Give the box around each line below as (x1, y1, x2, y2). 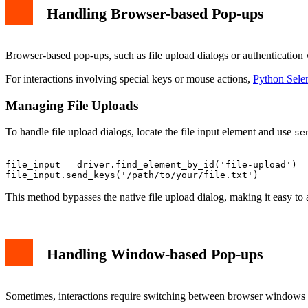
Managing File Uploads (5, 98, 138, 113)
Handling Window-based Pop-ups (47, 245, 263, 263)
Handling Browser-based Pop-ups (47, 5, 264, 23)
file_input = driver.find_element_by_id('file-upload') (5, 159, 297, 170)
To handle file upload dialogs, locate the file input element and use (5, 126, 294, 138)
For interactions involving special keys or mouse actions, (5, 72, 253, 85)
